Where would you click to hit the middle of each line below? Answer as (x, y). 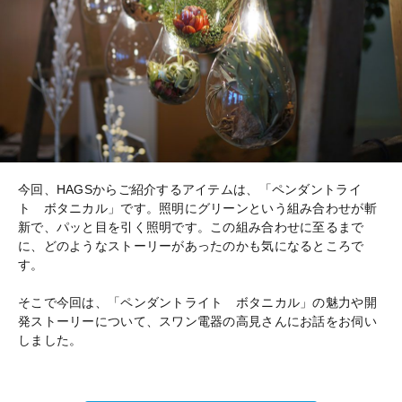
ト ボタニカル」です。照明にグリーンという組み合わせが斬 (197, 208)
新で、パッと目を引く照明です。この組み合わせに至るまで (191, 227)
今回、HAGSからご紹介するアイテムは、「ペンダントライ (190, 189)
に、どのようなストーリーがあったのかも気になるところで (191, 245)
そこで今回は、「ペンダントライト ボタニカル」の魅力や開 (197, 302)
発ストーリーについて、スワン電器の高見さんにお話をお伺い (197, 321)
